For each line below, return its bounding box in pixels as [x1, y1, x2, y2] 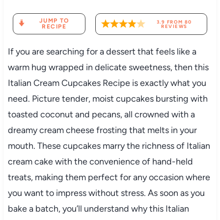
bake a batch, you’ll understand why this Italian [7, 203, 189, 214]
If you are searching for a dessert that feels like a [7, 46, 196, 57]
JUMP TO [39, 17, 69, 25]
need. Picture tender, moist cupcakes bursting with [7, 93, 208, 104]
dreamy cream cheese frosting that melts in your [7, 124, 197, 136]
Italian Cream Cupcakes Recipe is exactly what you [7, 77, 206, 88]
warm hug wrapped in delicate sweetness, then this [7, 61, 209, 73]
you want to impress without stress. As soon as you [7, 187, 205, 198]
